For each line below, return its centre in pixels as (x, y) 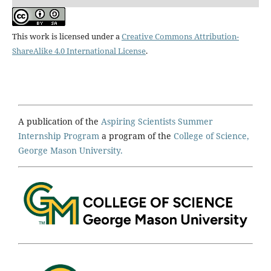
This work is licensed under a (67, 37)
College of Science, (211, 136)
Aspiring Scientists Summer (157, 122)
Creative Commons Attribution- (180, 37)
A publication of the (60, 122)
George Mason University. (70, 151)
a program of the (136, 136)
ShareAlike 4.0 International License (79, 51)
